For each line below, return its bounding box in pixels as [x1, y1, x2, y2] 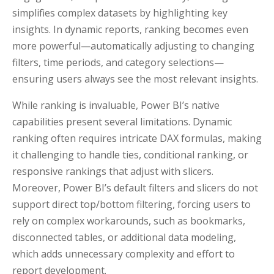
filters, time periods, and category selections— [12, 56, 224, 69]
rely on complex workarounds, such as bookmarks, [12, 214, 245, 228]
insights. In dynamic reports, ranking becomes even [12, 23, 248, 36]
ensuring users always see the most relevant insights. [12, 72, 261, 86]
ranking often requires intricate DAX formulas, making [12, 131, 262, 145]
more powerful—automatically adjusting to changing [12, 39, 254, 53]
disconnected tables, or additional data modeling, [12, 231, 236, 244]
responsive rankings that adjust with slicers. [12, 165, 213, 178]
